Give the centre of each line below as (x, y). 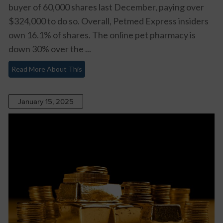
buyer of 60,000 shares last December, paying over (106, 7)
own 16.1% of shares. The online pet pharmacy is (102, 35)
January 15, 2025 (46, 101)
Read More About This (47, 69)
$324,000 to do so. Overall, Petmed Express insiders (109, 21)
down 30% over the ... (50, 49)
